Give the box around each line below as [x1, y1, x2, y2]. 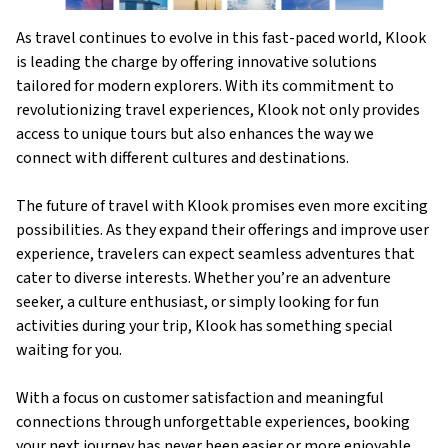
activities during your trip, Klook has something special [16, 314, 393, 337]
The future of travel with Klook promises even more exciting [16, 194, 428, 217]
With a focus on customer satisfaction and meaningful [16, 386, 384, 409]
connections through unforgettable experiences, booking [16, 410, 410, 433]
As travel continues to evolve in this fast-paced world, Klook [16, 26, 426, 49]
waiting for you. [16, 338, 122, 361]
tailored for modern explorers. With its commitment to [16, 74, 394, 97]
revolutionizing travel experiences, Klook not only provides [16, 98, 420, 121]
